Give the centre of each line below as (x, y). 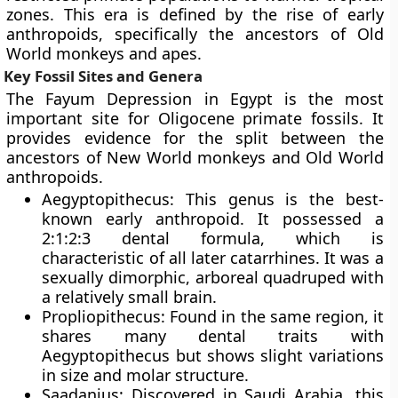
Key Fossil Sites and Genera (103, 76)
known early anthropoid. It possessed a (213, 219)
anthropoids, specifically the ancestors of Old (195, 34)
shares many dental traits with (213, 336)
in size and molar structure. (146, 375)
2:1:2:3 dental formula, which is (213, 238)
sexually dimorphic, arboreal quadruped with (213, 277)
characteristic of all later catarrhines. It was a (213, 258)
